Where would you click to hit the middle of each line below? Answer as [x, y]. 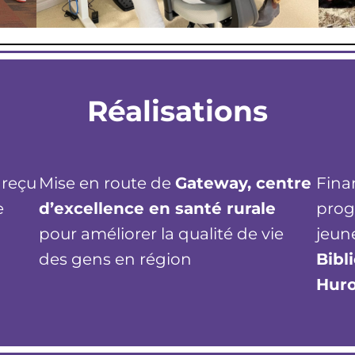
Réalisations [177, 111]
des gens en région [116, 259]
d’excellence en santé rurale [158, 208]
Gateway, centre [244, 183]
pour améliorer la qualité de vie [162, 233]
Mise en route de [107, 183]
